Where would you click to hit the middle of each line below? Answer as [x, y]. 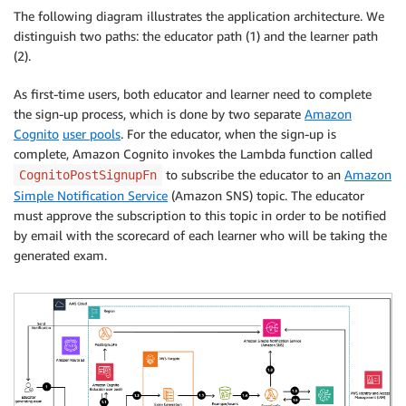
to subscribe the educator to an [253, 175]
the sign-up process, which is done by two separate [159, 114]
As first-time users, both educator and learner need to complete [193, 94]
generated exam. [60, 256]
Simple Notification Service [91, 196]
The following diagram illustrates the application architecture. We [199, 16]
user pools [92, 134]
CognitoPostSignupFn [88, 175]
